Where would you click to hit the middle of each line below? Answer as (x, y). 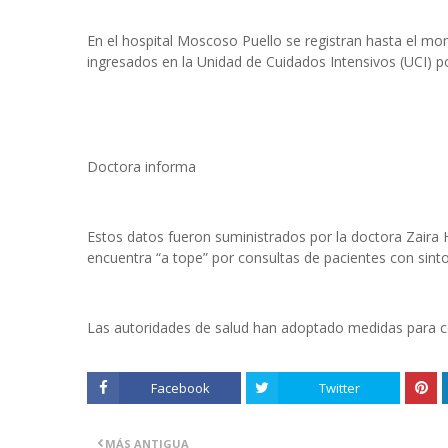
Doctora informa (141, 166)
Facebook (180, 388)
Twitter (339, 388)
